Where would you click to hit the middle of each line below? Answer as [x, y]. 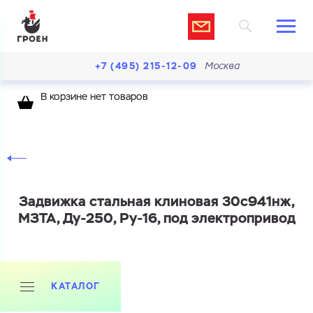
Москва [222, 66]
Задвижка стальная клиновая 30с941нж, [156, 201]
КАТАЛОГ [76, 286]
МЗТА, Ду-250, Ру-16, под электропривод [156, 218]
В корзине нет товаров [94, 97]
